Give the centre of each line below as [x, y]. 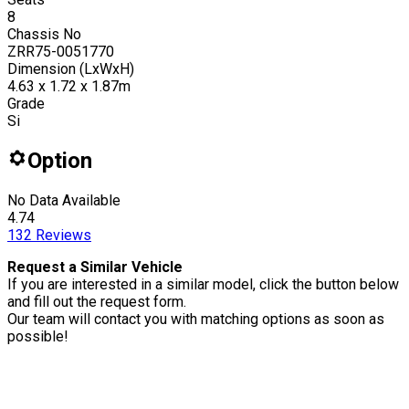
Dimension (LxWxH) [71, 68]
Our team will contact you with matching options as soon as [196, 319]
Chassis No [44, 34]
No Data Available [64, 200]
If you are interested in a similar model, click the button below [203, 284]
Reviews [62, 235]
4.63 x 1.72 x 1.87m [69, 86]
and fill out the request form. [97, 301]
